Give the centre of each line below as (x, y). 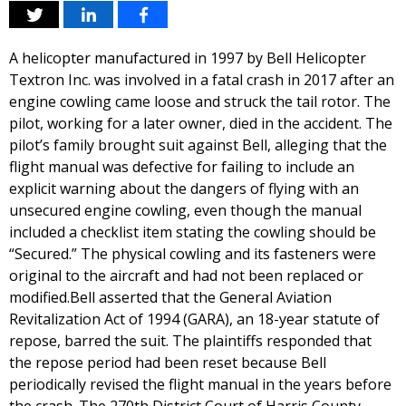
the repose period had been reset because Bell (168, 362)
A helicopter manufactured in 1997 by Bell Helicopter (188, 58)
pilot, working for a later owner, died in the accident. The (201, 123)
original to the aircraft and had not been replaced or (186, 275)
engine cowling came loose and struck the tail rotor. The (200, 101)
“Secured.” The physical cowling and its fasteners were (193, 254)
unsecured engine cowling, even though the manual (185, 210)
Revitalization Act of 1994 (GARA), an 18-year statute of (194, 319)
